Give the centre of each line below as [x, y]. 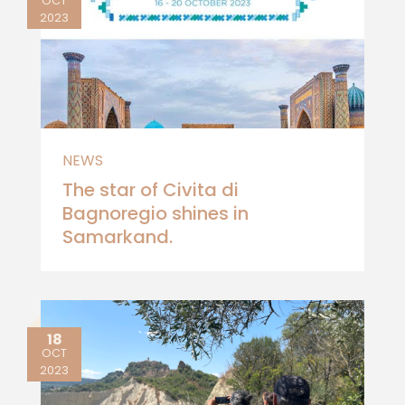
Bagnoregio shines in [155, 213]
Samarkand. [118, 237]
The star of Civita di [151, 190]
